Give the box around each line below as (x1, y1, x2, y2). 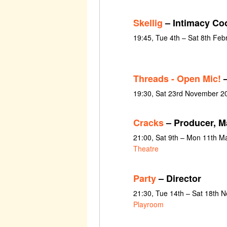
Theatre (133, 143, 159, 154)
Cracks (133, 116, 164, 130)
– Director (156, 171, 201, 185)
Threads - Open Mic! (133, 71, 221, 85)
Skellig (133, 16, 163, 30)
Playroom (133, 199, 164, 209)
